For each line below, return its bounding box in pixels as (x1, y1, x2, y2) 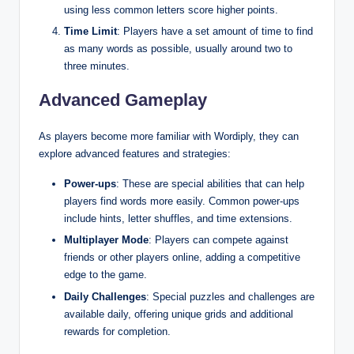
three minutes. (64, 60, 130, 73)
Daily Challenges (64, 290, 146, 303)
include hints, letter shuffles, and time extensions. (64, 213, 292, 225)
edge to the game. (64, 269, 147, 281)
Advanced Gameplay (39, 90, 207, 111)
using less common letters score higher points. (64, 4, 278, 17)
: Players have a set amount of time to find (117, 25, 313, 38)
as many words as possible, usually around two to (64, 43, 292, 55)
